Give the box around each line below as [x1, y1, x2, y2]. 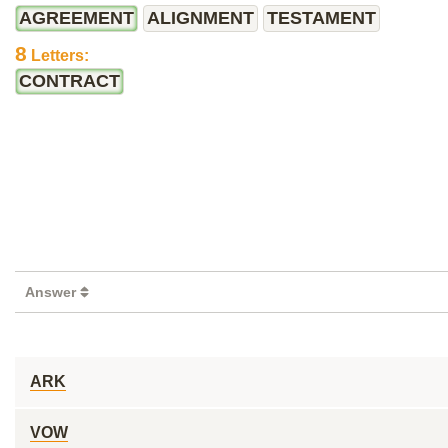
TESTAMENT [267, 8, 376, 28]
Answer [25, 284, 80, 300]
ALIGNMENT [147, 8, 254, 28]
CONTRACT [19, 71, 120, 91]
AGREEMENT [19, 8, 134, 28]
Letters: [27, 47, 89, 64]
